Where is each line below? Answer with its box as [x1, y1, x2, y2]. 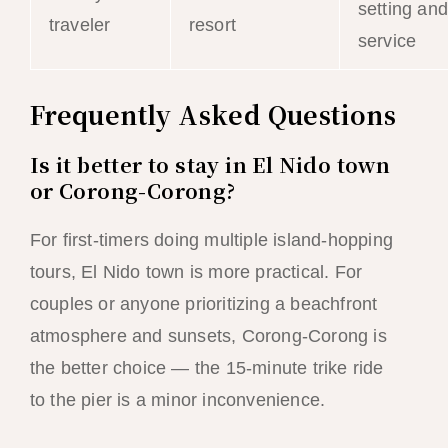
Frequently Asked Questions [29, 95, 397, 132]
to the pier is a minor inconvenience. [29, 389, 326, 410]
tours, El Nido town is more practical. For [29, 261, 363, 282]
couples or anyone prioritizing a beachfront [29, 293, 378, 314]
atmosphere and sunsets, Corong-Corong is [29, 325, 387, 346]
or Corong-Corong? [29, 175, 236, 205]
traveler [48, 14, 111, 35]
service [357, 30, 417, 51]
